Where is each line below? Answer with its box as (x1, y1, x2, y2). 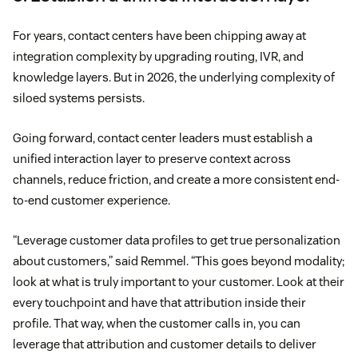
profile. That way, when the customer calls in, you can (13, 315, 300, 331)
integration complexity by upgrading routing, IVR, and (13, 48, 304, 64)
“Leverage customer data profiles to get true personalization (13, 232, 340, 248)
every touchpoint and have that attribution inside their (13, 294, 306, 310)
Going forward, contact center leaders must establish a (13, 129, 312, 145)
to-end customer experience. (13, 192, 173, 208)
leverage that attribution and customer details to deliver (13, 336, 316, 352)
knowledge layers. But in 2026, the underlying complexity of (13, 69, 335, 85)
